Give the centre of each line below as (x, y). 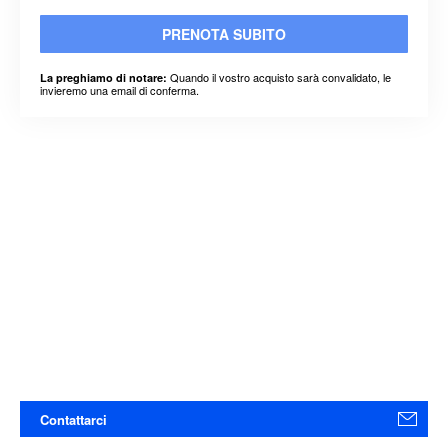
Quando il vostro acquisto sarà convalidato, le (279, 77)
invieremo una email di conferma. (119, 90)
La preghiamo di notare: (103, 78)
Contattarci (74, 420)
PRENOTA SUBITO (224, 34)
